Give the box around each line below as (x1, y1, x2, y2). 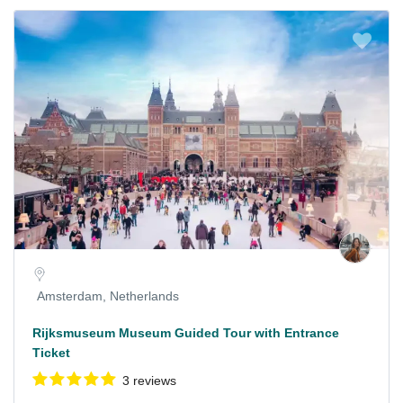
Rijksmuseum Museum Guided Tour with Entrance (32, 326, 339, 341)
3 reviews (122, 373, 176, 389)
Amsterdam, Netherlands (37, 289, 179, 304)
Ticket (32, 345, 70, 361)
